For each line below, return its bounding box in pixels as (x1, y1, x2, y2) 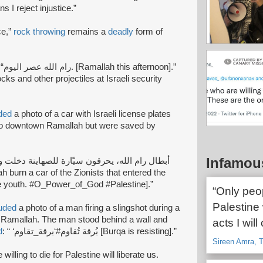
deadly (108, 26, 133, 36)
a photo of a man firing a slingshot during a (16, 203, 180, 213)
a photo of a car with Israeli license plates (12, 109, 171, 119)
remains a (65, 26, 108, 36)
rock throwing (14, 26, 65, 36)
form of (133, 26, 163, 36)
